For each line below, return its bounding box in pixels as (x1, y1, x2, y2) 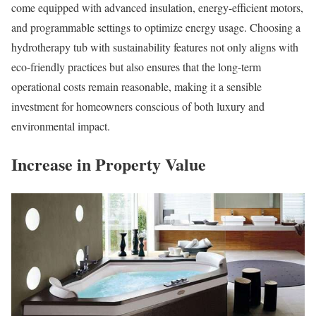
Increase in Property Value (11, 152, 206, 177)
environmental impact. (11, 118, 110, 133)
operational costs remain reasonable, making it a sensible (11, 78, 262, 94)
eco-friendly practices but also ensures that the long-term (11, 59, 261, 74)
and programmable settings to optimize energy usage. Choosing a (11, 19, 300, 35)
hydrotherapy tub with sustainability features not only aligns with (11, 39, 298, 54)
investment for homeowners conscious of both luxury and (11, 98, 265, 114)
